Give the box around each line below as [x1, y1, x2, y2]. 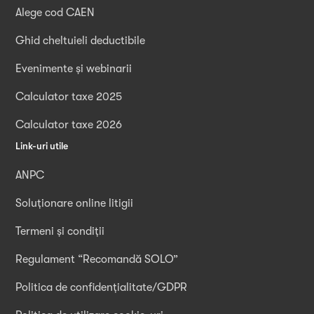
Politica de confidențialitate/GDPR [15, 281, 188, 294]
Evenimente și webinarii [15, 62, 132, 76]
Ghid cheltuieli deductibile [15, 34, 146, 48]
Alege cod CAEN [15, 6, 95, 20]
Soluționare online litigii [15, 197, 134, 210]
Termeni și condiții [15, 225, 105, 238]
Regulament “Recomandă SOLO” [15, 253, 179, 266]
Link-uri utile [15, 140, 69, 152]
